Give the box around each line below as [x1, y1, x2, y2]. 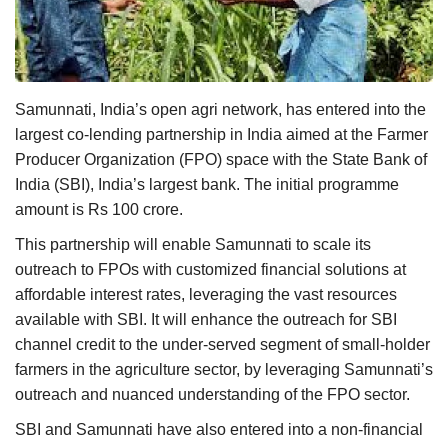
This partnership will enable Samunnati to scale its [15, 235, 371, 253]
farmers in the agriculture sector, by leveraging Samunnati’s [15, 360, 433, 378]
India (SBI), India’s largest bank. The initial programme [15, 175, 399, 193]
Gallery [27, 63, 78, 86]
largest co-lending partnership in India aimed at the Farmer [15, 125, 428, 143]
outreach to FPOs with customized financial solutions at [15, 260, 406, 278]
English [38, 224, 81, 243]
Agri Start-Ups [27, 14, 127, 37]
